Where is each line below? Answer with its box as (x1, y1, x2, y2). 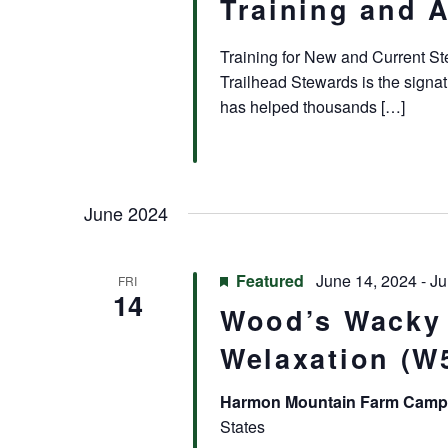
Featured (235, 269, 304, 293)
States (219, 415, 265, 439)
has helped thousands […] (219, 95, 405, 119)
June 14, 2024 (315, 269, 417, 293)
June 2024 (84, 200, 168, 227)
